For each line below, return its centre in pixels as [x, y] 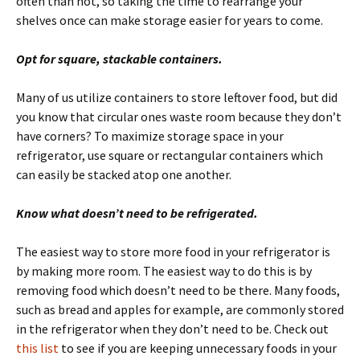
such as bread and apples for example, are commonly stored [180, 310]
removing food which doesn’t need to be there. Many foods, [178, 290]
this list [37, 348]
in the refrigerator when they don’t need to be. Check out [172, 329]
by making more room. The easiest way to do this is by [164, 271]
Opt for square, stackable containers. [119, 59]
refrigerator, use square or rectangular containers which [170, 155]
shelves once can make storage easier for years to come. [170, 20]
